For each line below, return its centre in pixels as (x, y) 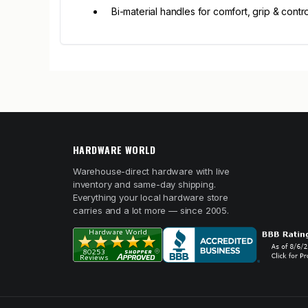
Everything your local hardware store (151, 197)
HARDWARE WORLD (114, 150)
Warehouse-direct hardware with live (152, 171)
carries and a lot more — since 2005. (151, 210)
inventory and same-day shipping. (144, 184)
